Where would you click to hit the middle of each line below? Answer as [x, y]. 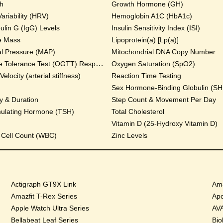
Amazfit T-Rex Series [44, 196]
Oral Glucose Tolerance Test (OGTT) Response [99, 63]
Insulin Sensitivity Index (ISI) [156, 28]
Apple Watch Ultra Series [50, 208]
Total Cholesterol [138, 111]
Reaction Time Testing [146, 76]
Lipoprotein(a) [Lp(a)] [145, 40]
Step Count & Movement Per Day [164, 100]
